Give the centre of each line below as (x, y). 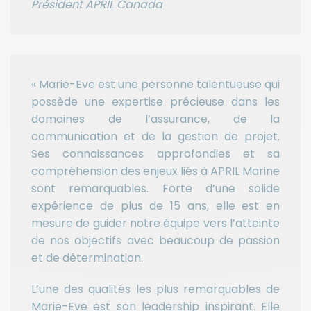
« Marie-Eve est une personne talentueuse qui (155, 85)
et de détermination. (87, 258)
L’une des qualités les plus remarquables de (155, 289)
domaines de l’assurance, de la (155, 119)
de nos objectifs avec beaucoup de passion (155, 241)
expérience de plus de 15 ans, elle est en (155, 206)
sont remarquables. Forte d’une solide (155, 189)
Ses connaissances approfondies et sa (155, 154)
